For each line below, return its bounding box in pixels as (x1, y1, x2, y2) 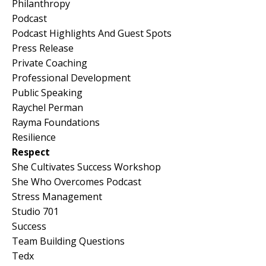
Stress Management (12, 189, 102, 203)
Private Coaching (12, 56, 87, 69)
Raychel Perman (12, 100, 83, 114)
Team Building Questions (12, 234, 125, 248)
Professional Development (12, 71, 131, 84)
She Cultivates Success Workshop (12, 160, 161, 173)
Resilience (12, 130, 56, 144)
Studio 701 (12, 204, 59, 218)
